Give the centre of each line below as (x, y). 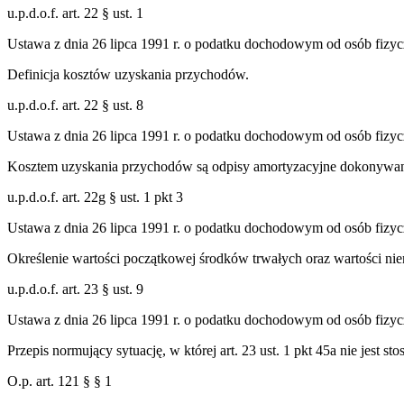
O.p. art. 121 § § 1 (60, 381)
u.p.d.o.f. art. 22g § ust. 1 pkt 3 (95, 197)
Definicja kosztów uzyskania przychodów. (128, 74)
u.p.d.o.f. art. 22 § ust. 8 (75, 105)
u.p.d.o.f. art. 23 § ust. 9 (75, 289)
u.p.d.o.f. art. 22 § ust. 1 (75, 13)
